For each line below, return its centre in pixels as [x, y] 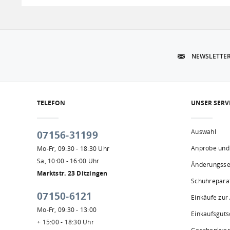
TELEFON [51, 103]
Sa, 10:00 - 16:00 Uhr [68, 161]
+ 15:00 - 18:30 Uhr [65, 222]
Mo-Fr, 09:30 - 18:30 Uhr [73, 149]
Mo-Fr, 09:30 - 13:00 [67, 210]
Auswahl [204, 132]
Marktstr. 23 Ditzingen [72, 173]
